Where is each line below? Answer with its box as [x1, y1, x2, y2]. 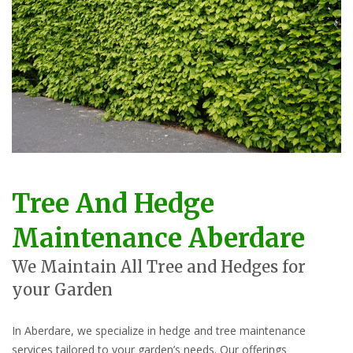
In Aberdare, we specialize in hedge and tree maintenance [12, 323, 306, 339]
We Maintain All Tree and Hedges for [12, 257, 306, 278]
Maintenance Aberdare [12, 222, 305, 255]
